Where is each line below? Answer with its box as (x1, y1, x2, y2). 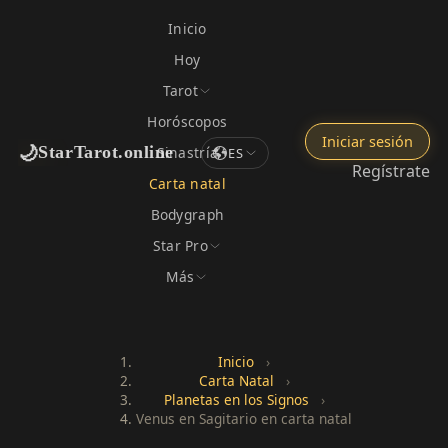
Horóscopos (147, 112, 228, 131)
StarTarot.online (38, 142, 174, 162)
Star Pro (152, 236, 208, 255)
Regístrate (352, 160, 431, 182)
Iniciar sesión (322, 132, 414, 151)
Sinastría (156, 143, 219, 162)
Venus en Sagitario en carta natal (136, 408, 352, 428)
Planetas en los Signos (163, 389, 309, 409)
